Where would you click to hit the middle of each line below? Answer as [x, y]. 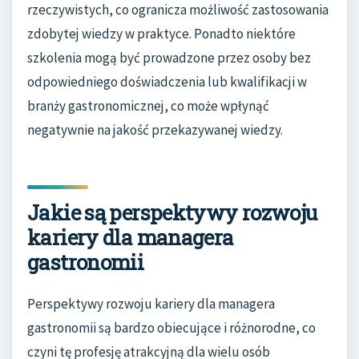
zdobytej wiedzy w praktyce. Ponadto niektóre [161, 33]
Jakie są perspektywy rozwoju [172, 212]
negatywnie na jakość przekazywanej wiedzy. [155, 129]
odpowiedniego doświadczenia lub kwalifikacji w [167, 81]
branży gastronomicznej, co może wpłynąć [148, 105]
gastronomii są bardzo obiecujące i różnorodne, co [171, 328]
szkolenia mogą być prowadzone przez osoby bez [169, 57]
